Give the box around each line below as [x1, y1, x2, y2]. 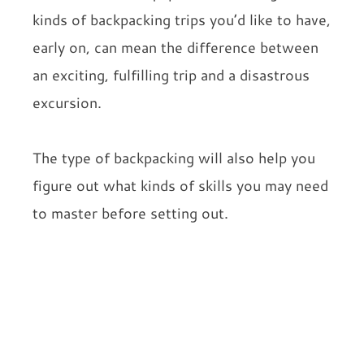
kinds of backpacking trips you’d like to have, [32, 9, 331, 29]
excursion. [32, 92, 102, 112]
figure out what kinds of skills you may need [32, 175, 328, 195]
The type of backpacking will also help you [32, 147, 315, 167]
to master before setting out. [32, 202, 228, 223]
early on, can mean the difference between [32, 37, 318, 57]
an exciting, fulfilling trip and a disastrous [32, 64, 310, 84]
